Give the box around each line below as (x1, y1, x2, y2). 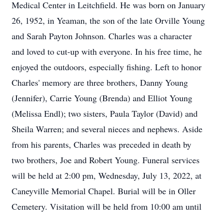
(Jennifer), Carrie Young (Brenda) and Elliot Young (12, 92, 192, 104)
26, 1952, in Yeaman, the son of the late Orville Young (12, 15, 205, 26)
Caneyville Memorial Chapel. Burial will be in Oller (12, 185, 196, 197)
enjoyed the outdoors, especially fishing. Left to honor (12, 61, 201, 73)
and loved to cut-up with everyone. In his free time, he (12, 46, 202, 57)
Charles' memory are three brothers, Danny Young (12, 77, 188, 88)
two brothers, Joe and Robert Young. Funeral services (12, 154, 200, 166)
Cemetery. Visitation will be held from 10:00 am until (12, 201, 201, 212)
